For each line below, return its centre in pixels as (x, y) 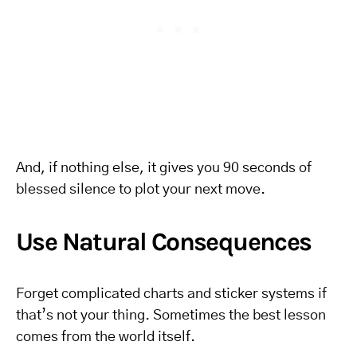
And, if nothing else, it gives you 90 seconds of (164, 168)
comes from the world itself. (106, 337)
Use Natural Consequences (164, 242)
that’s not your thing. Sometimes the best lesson (171, 316)
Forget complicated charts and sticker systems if (171, 294)
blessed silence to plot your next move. (141, 190)
